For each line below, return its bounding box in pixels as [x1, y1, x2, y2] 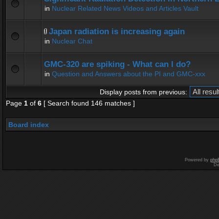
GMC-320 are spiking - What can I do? [44, 60, 191, 69]
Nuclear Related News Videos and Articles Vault [52, 4, 198, 12]
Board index [8, 121, 49, 129]
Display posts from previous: [99, 88, 187, 96]
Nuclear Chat [52, 37, 92, 45]
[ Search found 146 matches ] [42, 99, 135, 107]
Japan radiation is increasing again [49, 27, 185, 36]
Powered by [185, 157, 210, 162]
